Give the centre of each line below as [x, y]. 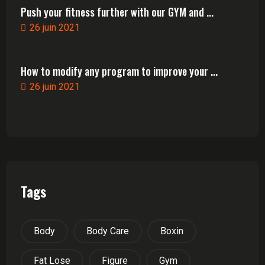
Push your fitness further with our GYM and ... [117, 12]
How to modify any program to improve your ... [119, 71]
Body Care [108, 231]
